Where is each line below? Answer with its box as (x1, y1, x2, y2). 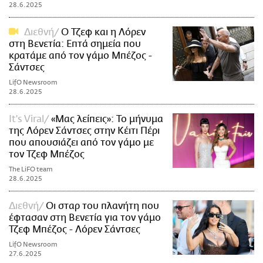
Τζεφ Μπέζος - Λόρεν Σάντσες (9, 224, 140, 235)
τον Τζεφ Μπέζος (9, 149, 85, 160)
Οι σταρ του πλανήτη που (46, 201, 159, 212)
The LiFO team (9, 166, 53, 174)
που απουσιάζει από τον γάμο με (9, 137, 154, 149)
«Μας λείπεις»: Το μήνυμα (51, 114, 163, 125)
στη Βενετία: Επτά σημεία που (9, 39, 141, 50)
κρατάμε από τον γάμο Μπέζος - (9, 50, 152, 62)
